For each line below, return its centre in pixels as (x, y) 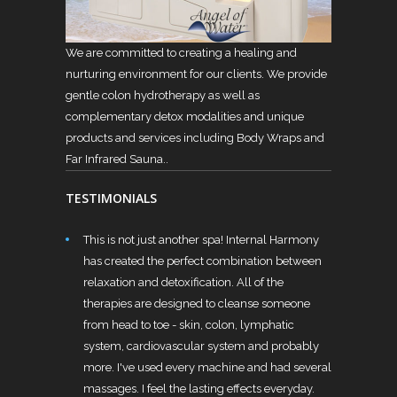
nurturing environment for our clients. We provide (196, 74)
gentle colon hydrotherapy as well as (163, 95)
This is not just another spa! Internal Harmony (201, 239)
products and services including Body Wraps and (195, 137)
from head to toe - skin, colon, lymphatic (189, 324)
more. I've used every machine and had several (207, 367)
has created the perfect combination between (202, 261)
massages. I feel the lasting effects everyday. (199, 388)
